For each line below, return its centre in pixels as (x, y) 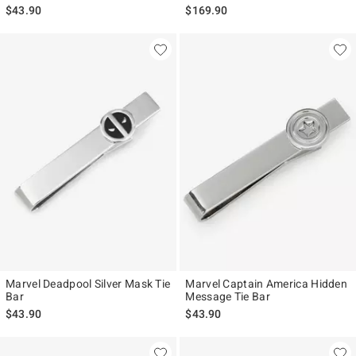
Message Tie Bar (228, 297)
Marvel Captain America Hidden (267, 284)
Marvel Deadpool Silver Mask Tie (88, 284)
